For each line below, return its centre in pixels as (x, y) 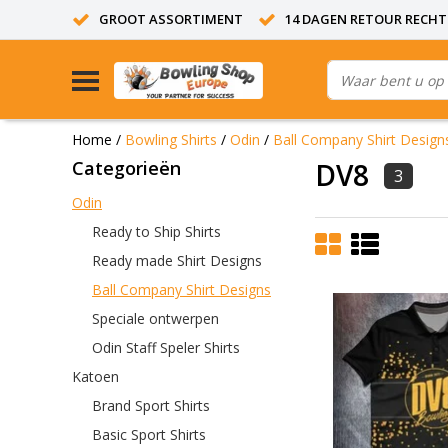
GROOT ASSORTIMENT (171, 19)
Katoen (95, 376)
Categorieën (126, 168)
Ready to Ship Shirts (156, 231)
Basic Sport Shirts (149, 434)
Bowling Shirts (171, 139)
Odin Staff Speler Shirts (166, 347)
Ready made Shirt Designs (177, 260)
